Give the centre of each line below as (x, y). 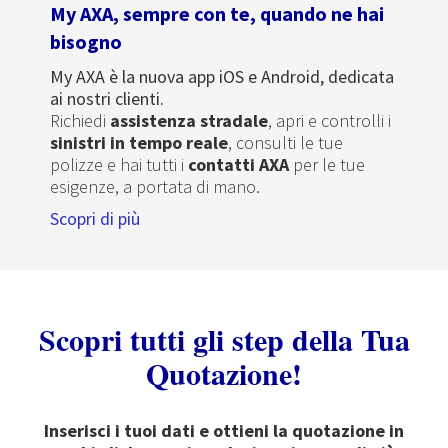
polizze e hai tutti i (119, 164)
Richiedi (80, 120)
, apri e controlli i (329, 120)
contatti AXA (238, 164)
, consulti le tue (285, 142)
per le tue (327, 164)
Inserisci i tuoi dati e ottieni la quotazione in (224, 430)
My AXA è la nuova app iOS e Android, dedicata (222, 76)
